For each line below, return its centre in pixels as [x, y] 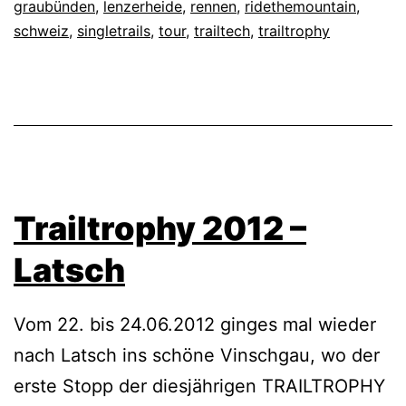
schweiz [41, 31]
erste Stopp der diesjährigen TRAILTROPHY [199, 387]
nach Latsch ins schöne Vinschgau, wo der [197, 356]
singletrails [114, 31]
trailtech [222, 31]
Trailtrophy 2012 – [160, 229]
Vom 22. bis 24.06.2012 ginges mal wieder [195, 325]
